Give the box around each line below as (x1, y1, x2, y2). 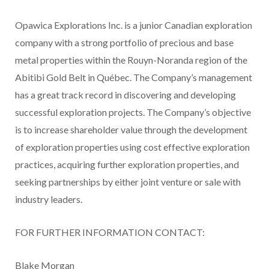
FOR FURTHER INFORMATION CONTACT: (15, 226, 205, 238)
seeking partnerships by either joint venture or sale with (15, 175, 241, 187)
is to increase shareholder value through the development (15, 123, 247, 135)
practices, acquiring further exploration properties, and (15, 158, 239, 170)
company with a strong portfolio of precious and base (15, 36, 234, 48)
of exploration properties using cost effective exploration (15, 141, 250, 153)
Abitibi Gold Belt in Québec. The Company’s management (15, 71, 252, 83)
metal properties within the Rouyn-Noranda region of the (15, 53, 247, 65)
